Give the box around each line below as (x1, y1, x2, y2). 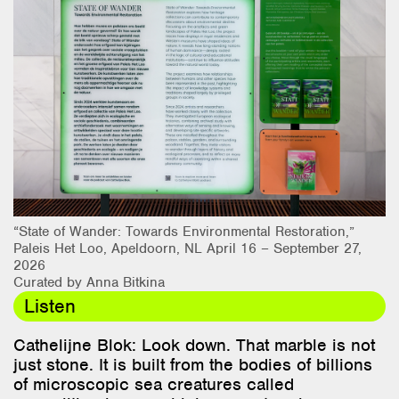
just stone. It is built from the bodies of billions (13, 353, 372, 376)
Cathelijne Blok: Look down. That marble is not (13, 333, 375, 356)
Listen (24, 293, 76, 318)
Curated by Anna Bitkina (13, 273, 165, 291)
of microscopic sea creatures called (13, 372, 294, 395)
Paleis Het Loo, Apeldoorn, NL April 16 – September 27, (13, 239, 362, 257)
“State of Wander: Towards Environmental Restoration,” (13, 222, 354, 240)
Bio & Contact (13, 44, 196, 81)
